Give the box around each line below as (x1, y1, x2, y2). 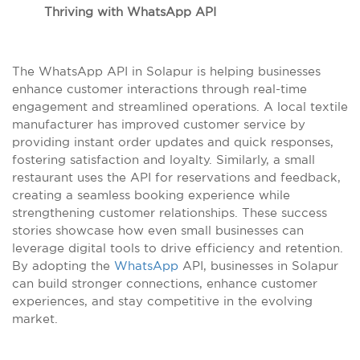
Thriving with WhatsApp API (44, 5, 216, 18)
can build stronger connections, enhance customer (12, 276, 317, 290)
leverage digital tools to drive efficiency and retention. (12, 241, 343, 255)
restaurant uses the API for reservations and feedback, (12, 170, 341, 184)
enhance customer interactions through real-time (12, 82, 307, 96)
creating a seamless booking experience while (12, 188, 290, 202)
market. (12, 312, 58, 325)
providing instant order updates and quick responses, (12, 135, 333, 149)
